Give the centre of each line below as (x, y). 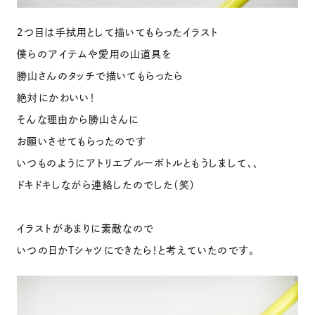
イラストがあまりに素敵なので (85, 229)
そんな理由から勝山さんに (78, 120)
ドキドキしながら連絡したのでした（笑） (107, 185)
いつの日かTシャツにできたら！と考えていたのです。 (136, 251)
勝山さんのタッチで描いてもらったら (100, 76)
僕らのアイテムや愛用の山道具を (95, 54)
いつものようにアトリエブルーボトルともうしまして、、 (138, 163)
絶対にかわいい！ (57, 98)
